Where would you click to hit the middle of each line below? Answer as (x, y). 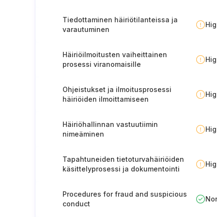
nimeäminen (83, 134)
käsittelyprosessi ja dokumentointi (121, 169)
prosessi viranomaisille (102, 64)
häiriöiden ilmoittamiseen (106, 99)
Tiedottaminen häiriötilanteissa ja (120, 20)
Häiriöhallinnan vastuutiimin (110, 124)
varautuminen (86, 29)
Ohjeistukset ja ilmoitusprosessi (117, 89)
